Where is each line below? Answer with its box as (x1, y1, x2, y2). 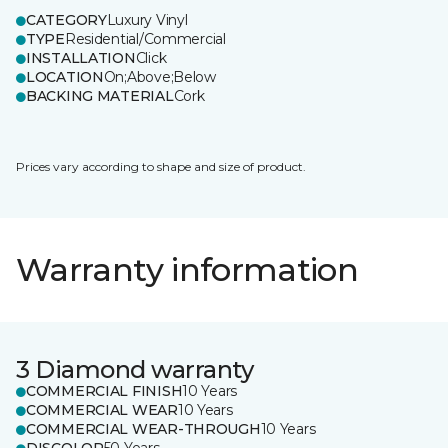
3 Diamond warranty (16, 355, 254, 384)
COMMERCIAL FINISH (26, 382, 183, 400)
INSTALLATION (26, 49, 136, 67)
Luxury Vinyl (106, 11, 188, 29)
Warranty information (16, 250, 359, 289)
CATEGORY (26, 11, 107, 29)
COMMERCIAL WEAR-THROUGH (26, 420, 261, 438)
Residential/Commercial (64, 30, 226, 48)
